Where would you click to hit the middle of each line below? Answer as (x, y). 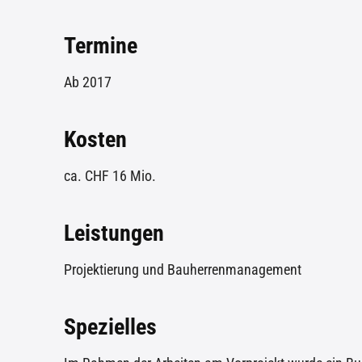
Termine (101, 45)
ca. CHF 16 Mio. (110, 175)
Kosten (96, 139)
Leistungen (114, 233)
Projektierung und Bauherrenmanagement (183, 269)
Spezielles (111, 326)
